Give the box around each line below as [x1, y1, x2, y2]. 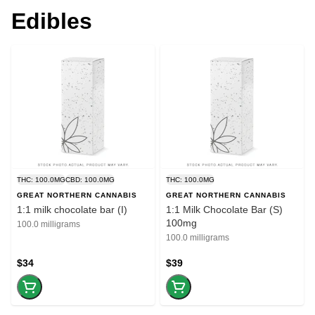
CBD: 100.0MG [65, 175, 115, 184]
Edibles [11, 8, 92, 34]
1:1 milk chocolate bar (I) [17, 203, 127, 215]
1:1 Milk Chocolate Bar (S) [166, 203, 283, 215]
